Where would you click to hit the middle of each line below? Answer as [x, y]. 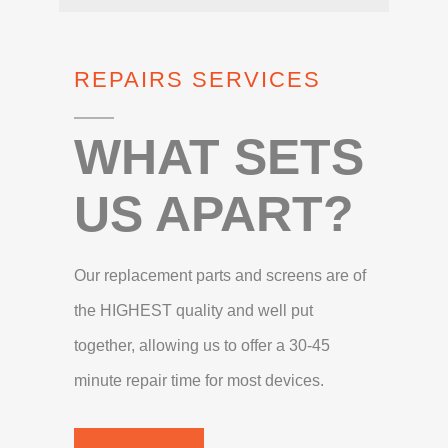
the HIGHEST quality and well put [193, 311]
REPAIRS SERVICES [197, 80]
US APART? [214, 214]
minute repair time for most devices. [199, 381]
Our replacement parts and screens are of [220, 276]
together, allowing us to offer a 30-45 [202, 346]
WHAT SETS [219, 157]
